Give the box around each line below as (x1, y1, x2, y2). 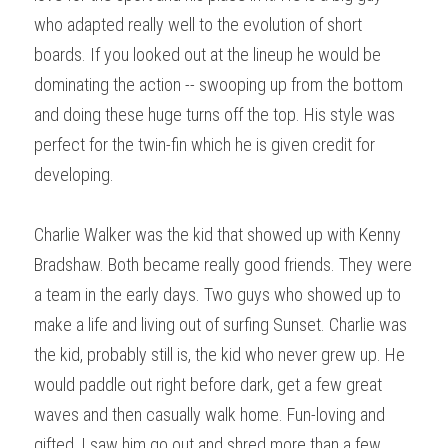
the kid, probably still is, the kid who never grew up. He (34, 343, 405, 365)
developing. (34, 163, 114, 185)
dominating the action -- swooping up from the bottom (34, 73, 403, 95)
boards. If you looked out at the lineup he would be (34, 43, 381, 65)
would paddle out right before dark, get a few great (34, 373, 382, 395)
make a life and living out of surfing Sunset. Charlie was (34, 313, 407, 335)
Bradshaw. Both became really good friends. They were (34, 253, 412, 275)
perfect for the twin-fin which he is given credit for (34, 133, 375, 155)
